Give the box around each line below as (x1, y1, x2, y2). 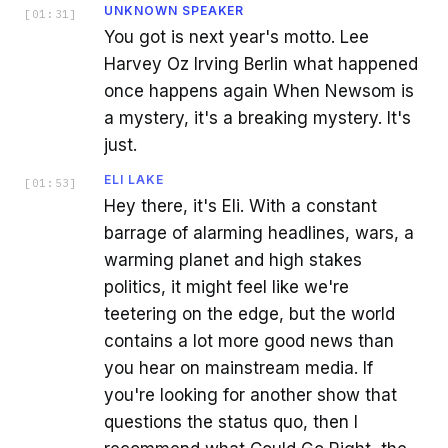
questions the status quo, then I (104, 412, 358, 433)
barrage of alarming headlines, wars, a (104, 223, 414, 244)
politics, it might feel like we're (104, 277, 349, 298)
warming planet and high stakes (104, 250, 362, 271)
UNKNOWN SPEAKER (104, 3, 245, 19)
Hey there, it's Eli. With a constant (104, 196, 377, 217)
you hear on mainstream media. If (104, 358, 373, 379)
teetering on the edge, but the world (104, 304, 395, 325)
